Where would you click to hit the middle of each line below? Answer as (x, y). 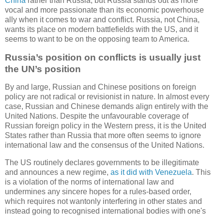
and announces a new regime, (58, 172)
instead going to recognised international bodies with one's (105, 211)
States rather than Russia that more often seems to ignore (103, 136)
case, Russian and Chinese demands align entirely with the (107, 107)
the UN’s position (43, 69)
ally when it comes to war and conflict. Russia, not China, (102, 19)
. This (201, 172)
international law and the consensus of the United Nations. (105, 145)
